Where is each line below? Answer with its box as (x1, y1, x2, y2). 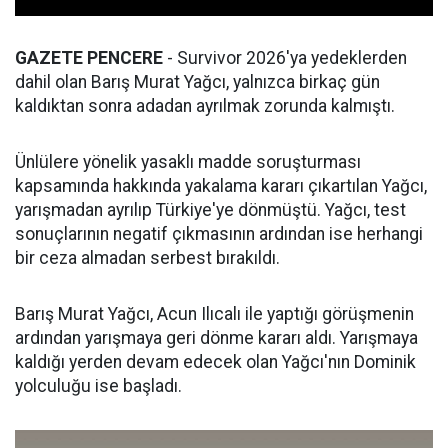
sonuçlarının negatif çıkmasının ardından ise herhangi (15, 224, 423, 245)
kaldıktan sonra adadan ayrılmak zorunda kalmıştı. (15, 96, 395, 117)
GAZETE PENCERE (15, 48, 163, 69)
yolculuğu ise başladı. (15, 376, 182, 397)
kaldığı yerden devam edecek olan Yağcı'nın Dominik (15, 352, 416, 373)
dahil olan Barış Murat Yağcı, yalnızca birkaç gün (15, 72, 380, 93)
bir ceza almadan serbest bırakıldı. (15, 248, 280, 269)
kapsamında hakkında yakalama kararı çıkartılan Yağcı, (15, 176, 427, 197)
